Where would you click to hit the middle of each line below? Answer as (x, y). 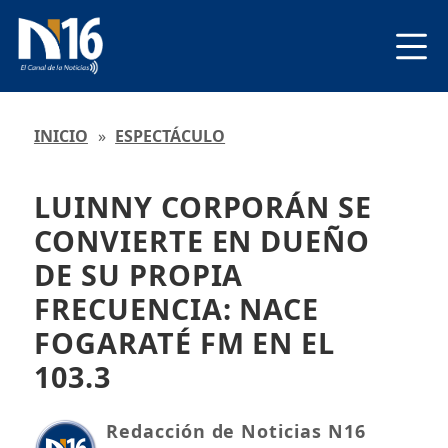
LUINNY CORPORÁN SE (203, 206)
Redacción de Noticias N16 (235, 430)
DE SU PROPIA (138, 274)
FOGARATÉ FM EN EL (184, 342)
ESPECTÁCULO (170, 136)
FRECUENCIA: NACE (176, 308)
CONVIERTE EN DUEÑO (202, 240)
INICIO (60, 136)
